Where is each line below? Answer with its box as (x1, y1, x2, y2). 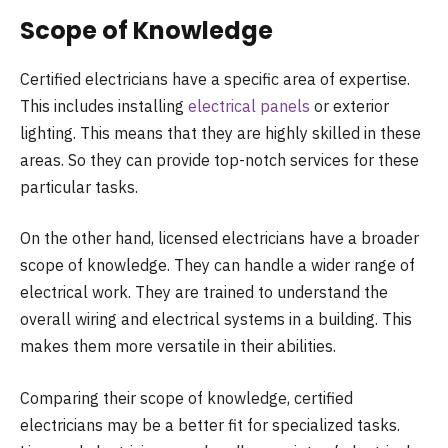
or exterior (310, 95, 389, 116)
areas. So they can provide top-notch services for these (20, 149, 419, 170)
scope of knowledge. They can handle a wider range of (20, 255, 415, 276)
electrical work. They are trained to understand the (20, 282, 388, 303)
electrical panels (188, 95, 310, 116)
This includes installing (20, 95, 188, 116)
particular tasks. (20, 176, 138, 197)
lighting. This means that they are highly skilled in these (20, 122, 421, 143)
